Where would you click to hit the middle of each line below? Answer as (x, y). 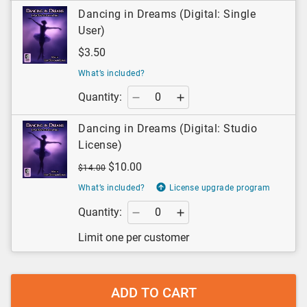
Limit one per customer (134, 238)
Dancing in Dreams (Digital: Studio (168, 129)
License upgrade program (220, 188)
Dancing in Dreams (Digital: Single (167, 14)
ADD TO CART (153, 293)
